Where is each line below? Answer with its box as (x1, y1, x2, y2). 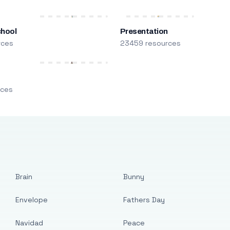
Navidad (15, 218, 44, 227)
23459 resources (120, 39, 181, 48)
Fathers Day (123, 195, 165, 204)
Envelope (15, 195, 48, 204)
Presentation (120, 27, 168, 35)
